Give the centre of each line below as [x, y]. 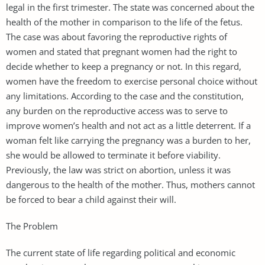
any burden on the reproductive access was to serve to [117, 110]
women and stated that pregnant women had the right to [122, 51]
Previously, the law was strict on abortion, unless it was [118, 169]
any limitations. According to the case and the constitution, [125, 96]
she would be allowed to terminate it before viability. [113, 155]
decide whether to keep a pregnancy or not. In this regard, [124, 66]
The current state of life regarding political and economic [121, 252]
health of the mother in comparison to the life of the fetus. [124, 22]
